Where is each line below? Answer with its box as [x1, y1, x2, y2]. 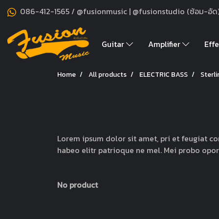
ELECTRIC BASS [139, 69, 188, 80]
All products [88, 69, 127, 80]
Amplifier [148, 38, 182, 50]
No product [57, 178, 98, 191]
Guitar [102, 38, 126, 50]
